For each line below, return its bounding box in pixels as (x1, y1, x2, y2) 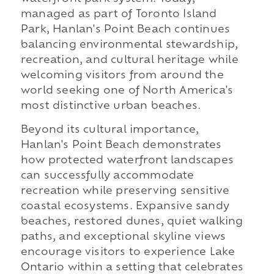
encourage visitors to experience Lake (20, 248, 235, 258)
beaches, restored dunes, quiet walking (20, 217, 243, 228)
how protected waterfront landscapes (20, 156, 234, 166)
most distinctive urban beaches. (20, 101, 201, 111)
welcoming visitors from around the (20, 70, 224, 81)
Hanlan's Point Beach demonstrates (20, 141, 222, 151)
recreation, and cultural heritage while (20, 55, 239, 65)
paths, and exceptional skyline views (20, 232, 226, 243)
